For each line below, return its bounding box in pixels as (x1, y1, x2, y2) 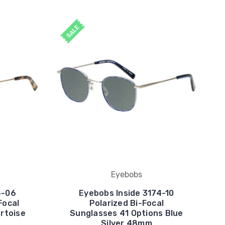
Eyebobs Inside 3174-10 (79, 188, 174, 198)
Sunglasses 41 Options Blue (70, 208, 183, 218)
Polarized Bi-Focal (89, 198, 164, 208)
